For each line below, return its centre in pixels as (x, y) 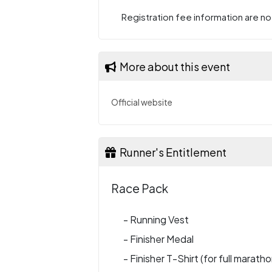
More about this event (173, 66)
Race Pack (140, 188)
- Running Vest (156, 219)
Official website (142, 102)
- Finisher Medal (158, 239)
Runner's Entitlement (171, 152)
